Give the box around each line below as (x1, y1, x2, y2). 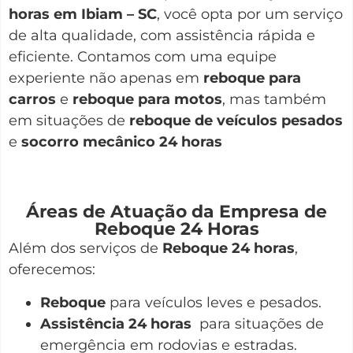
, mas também (222, 90, 326, 108)
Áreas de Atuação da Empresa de (26, 201, 327, 223)
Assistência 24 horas (40, 314, 195, 333)
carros (9, 90, 56, 108)
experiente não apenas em (9, 69, 203, 87)
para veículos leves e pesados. (106, 293, 321, 311)
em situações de (9, 111, 129, 129)
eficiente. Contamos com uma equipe (9, 47, 277, 65)
